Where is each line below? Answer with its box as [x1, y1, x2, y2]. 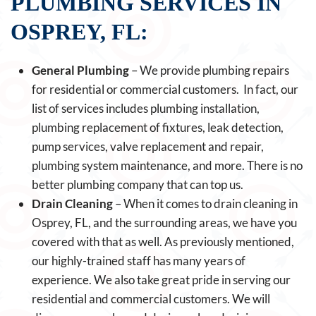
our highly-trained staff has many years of [32, 253, 245, 268]
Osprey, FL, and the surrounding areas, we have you [32, 215, 297, 230]
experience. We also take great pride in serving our [32, 272, 291, 287]
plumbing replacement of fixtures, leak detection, [32, 120, 284, 135]
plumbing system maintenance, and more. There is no [32, 158, 303, 173]
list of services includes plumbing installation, [32, 101, 260, 116]
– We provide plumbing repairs [129, 63, 289, 78]
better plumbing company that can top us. [32, 177, 243, 192]
